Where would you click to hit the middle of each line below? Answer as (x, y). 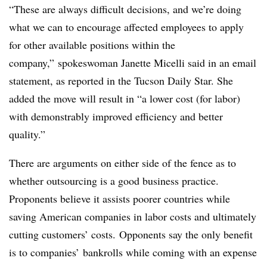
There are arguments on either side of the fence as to (122, 162)
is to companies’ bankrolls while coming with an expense (133, 252)
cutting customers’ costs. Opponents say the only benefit (131, 234)
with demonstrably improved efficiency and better (116, 116)
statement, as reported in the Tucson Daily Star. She (121, 80)
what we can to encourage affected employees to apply (126, 27)
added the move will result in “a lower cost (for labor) (125, 98)
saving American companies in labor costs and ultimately (133, 216)
